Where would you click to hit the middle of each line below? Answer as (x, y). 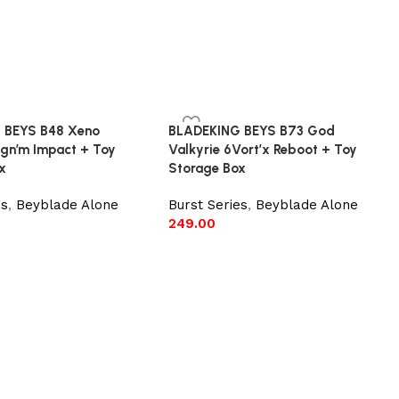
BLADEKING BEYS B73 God (252, 130)
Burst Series (208, 204)
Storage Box (208, 168)
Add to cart (212, 249)
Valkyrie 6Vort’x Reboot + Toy (263, 149)
